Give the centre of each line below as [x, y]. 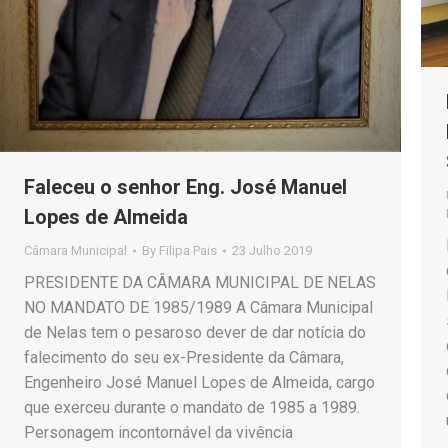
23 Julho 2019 [272, 250]
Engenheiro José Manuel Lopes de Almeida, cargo [199, 382]
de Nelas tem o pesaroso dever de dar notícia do [195, 332]
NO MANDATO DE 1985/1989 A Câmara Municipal [198, 307]
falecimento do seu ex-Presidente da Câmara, [184, 357]
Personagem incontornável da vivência [158, 432]
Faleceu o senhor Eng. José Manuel [185, 186]
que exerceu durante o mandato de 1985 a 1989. [192, 407]
